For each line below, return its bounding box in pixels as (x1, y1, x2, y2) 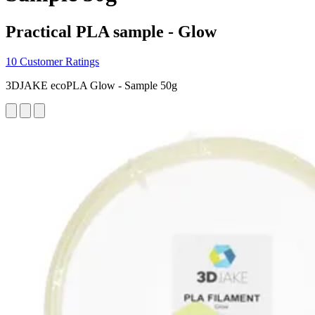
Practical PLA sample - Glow (6, 22, 217, 41)
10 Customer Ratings (6, 55, 99, 67)
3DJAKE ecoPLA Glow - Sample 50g (6, 79, 177, 91)
